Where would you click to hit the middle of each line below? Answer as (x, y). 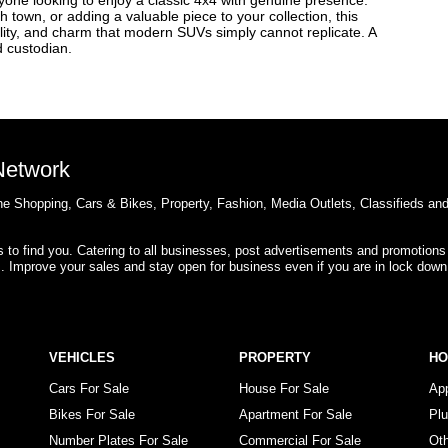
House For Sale (284, 388)
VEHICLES (82, 357)
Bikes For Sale (92, 414)
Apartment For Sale (295, 414)
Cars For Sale (89, 388)
